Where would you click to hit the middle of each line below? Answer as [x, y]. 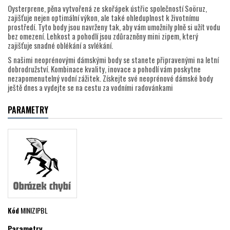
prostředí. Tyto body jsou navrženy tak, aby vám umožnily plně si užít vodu [114, 27]
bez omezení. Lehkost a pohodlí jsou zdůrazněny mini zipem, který [103, 36]
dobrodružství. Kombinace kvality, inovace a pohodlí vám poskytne [104, 69]
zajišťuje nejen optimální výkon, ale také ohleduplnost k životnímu [103, 18]
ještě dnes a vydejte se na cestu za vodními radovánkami [90, 88]
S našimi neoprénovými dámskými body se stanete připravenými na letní [113, 60]
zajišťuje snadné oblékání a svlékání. [60, 45]
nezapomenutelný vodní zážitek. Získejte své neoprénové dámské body [110, 78]
